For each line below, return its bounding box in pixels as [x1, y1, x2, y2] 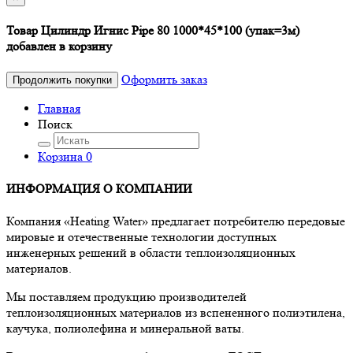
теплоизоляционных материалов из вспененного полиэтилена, [6, 305, 345, 321]
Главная [38, 100, 80, 116]
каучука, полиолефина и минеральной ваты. [6, 321, 244, 336]
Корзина [38, 148, 86, 164]
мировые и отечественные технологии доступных [6, 229, 277, 245]
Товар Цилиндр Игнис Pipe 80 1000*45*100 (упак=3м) [6, 23, 299, 39]
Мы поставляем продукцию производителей [6, 289, 247, 305]
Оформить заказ [121, 71, 207, 87]
